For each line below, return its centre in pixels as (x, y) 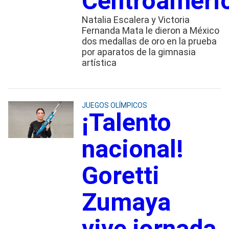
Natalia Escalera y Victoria (135, 19)
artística (99, 62)
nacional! (132, 149)
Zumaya (126, 202)
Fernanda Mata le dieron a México (150, 30)
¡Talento (126, 122)
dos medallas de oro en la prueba (149, 41)
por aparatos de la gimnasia (139, 52)
